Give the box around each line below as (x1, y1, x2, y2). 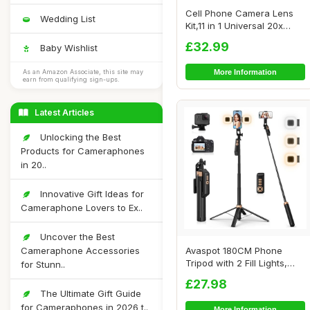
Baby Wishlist (37, 42, 98, 53)
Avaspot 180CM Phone (185, 245, 282, 257)
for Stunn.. (21, 259, 65, 270)
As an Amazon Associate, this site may (23, 68, 143, 75)
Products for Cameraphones (21, 145, 145, 156)
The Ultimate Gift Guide (37, 288, 141, 299)
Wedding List (37, 13, 95, 24)
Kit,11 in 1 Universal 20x (185, 19, 283, 31)
